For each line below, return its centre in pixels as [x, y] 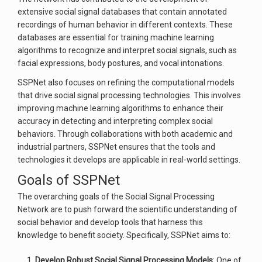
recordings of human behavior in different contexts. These [125, 25]
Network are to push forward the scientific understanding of [127, 209]
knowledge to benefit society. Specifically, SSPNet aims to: [124, 235]
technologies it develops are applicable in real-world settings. [129, 160]
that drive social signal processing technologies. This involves [129, 95]
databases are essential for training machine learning [116, 37]
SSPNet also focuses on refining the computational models [126, 82]
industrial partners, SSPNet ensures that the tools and [116, 147]
